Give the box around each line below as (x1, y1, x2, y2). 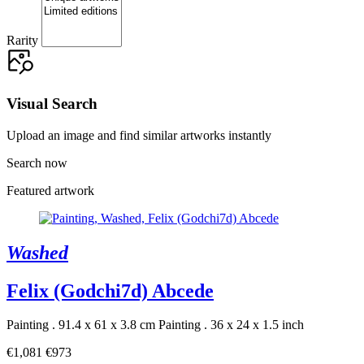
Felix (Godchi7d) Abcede (6, 279, 214, 301)
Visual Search (6, 95, 97, 112)
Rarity (6, 33, 38, 48)
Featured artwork (6, 183, 94, 197)
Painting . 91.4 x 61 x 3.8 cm (6, 318, 155, 332)
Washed (6, 241, 68, 263)
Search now (6, 155, 67, 170)
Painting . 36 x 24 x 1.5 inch (158, 318, 304, 332)
